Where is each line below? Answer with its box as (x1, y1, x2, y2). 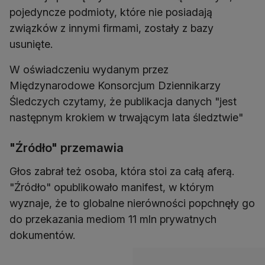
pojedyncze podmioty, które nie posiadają (9, 6, 212, 19)
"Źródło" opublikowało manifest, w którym (9, 181, 214, 194)
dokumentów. (9, 229, 75, 242)
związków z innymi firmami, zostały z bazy (9, 22, 214, 35)
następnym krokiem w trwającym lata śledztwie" (9, 111, 243, 124)
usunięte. (9, 38, 53, 51)
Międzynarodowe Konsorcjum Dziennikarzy (9, 79, 221, 92)
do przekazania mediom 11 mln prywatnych (9, 213, 216, 226)
